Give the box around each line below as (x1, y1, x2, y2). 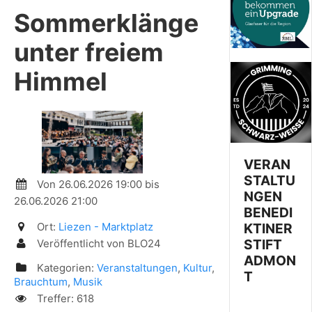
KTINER (244, 220, 293, 237)
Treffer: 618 (33, 292, 94, 306)
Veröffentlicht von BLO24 (33, 237, 161, 251)
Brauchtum (14, 275, 68, 289)
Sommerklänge (14, 7, 198, 38)
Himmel (14, 65, 107, 97)
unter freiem (14, 36, 164, 68)
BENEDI (244, 204, 293, 221)
